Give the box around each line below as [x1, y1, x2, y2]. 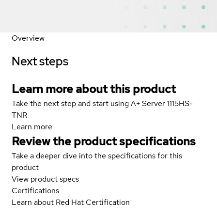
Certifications [12, 185, 59, 196]
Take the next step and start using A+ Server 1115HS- [12, 98, 193, 108]
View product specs [12, 173, 79, 184]
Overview [12, 32, 45, 43]
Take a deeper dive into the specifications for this [12, 150, 182, 161]
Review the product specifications [12, 133, 196, 149]
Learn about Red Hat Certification [12, 197, 130, 207]
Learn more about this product [12, 81, 176, 96]
